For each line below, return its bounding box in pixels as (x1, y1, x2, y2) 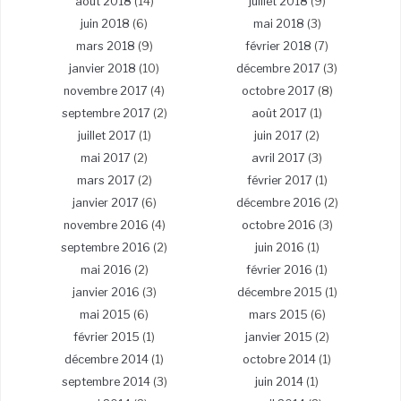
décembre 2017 (236, 61, 320, 75)
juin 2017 (254, 128, 303, 142)
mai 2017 (81, 150, 131, 165)
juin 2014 (255, 374, 303, 388)
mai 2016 (80, 262, 132, 277)
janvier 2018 (69, 61, 136, 75)
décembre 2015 (236, 285, 322, 299)
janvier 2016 (72, 285, 140, 299)
